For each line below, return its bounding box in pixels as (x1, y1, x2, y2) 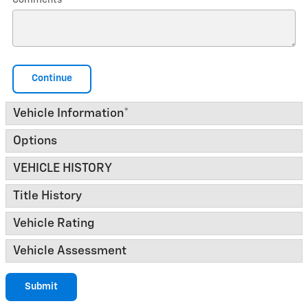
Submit (25, 281, 58, 291)
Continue (32, 74, 72, 84)
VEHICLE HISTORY (13, 162, 112, 175)
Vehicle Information (13, 107, 124, 120)
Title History (13, 189, 82, 202)
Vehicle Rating (13, 217, 94, 230)
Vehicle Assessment (13, 244, 126, 257)
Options (13, 134, 57, 147)
